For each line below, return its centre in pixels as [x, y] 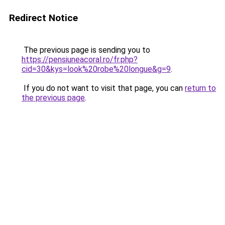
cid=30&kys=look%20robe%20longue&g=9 [96, 69]
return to [200, 88]
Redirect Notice [43, 18]
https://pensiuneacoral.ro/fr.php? [80, 60]
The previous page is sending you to [86, 50]
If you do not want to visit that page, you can [103, 88]
